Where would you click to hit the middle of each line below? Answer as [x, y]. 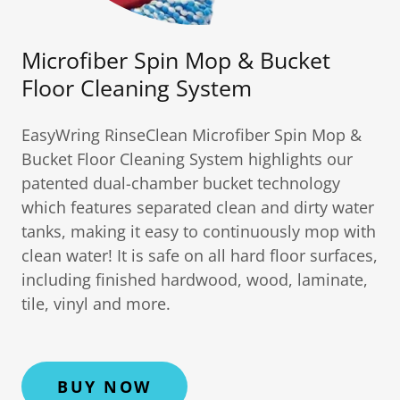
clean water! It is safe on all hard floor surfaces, [200, 255]
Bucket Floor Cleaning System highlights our [187, 158]
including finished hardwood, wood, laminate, [195, 279]
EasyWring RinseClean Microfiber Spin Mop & [192, 134]
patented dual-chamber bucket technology [181, 183]
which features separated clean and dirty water [198, 207]
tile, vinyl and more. [96, 303]
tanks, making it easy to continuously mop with [199, 231]
